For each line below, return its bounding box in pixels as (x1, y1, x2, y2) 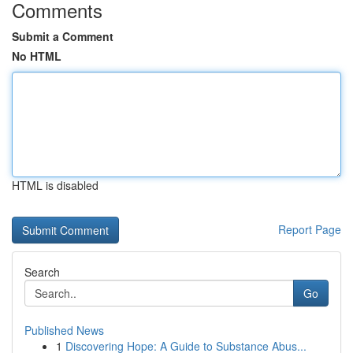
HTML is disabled (12, 177, 98, 193)
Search (24, 264, 60, 280)
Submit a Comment (12, 28, 113, 44)
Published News (24, 322, 104, 338)
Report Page (278, 221, 341, 237)
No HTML (12, 48, 61, 64)
